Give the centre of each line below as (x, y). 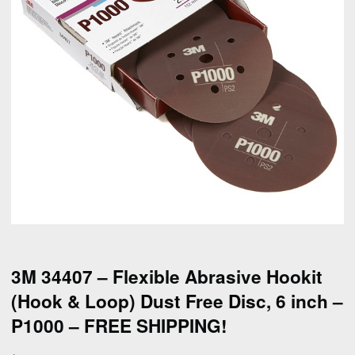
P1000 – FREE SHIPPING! (119, 326)
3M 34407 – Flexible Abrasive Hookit (167, 277)
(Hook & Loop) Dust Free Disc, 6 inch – (177, 301)
